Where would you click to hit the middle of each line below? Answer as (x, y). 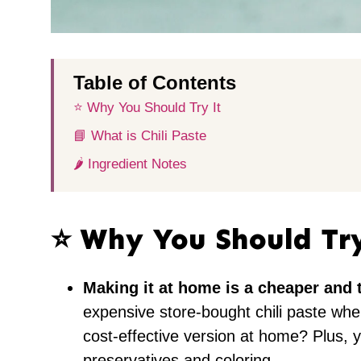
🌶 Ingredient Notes (130, 164)
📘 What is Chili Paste (140, 136)
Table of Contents (155, 83)
